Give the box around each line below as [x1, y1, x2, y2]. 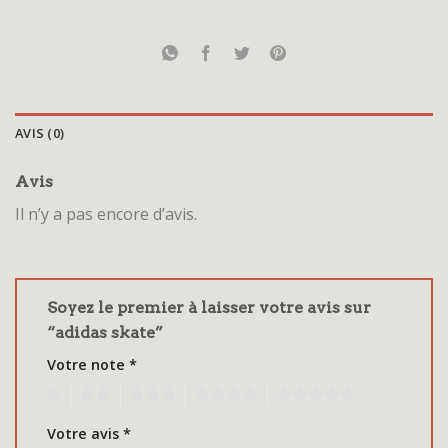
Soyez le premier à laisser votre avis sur [47, 297, 371, 317]
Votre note [47, 354, 129, 374]
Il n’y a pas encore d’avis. [15, 203, 197, 226]
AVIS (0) [15, 124, 65, 143]
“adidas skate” [47, 322, 167, 342]
